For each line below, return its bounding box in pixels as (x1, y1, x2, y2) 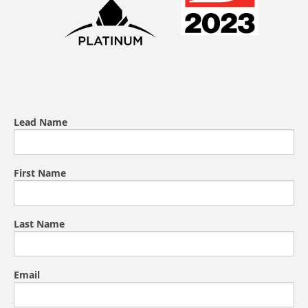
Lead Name (14, 115, 67, 129)
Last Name (14, 217, 65, 230)
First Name (14, 166, 66, 179)
